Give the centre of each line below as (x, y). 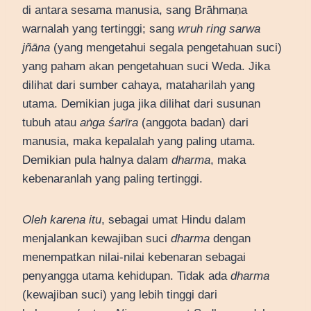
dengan (230, 239)
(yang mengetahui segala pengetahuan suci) (166, 48)
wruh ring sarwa (219, 29)
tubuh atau (51, 123)
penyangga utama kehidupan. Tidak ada (126, 276)
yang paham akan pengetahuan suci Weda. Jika (146, 67)
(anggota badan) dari (193, 123)
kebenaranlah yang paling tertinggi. (112, 179)
